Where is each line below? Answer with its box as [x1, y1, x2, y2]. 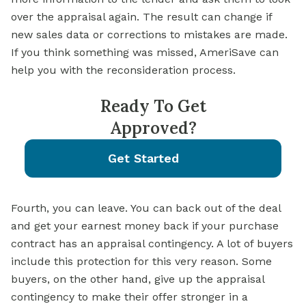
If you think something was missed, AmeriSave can [11, 46, 279, 59]
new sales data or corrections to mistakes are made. [11, 28, 288, 42]
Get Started [108, 151, 179, 166]
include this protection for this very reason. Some [11, 255, 272, 268]
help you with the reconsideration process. [11, 64, 236, 77]
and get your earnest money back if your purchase [11, 219, 279, 233]
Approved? [109, 117, 197, 139]
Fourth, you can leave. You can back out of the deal [11, 201, 281, 215]
